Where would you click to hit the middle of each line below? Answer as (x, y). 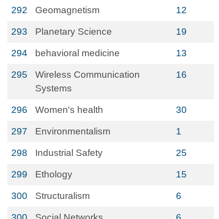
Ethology (54, 174)
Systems (54, 88)
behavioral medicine (77, 53)
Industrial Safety (69, 153)
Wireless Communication (88, 75)
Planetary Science (74, 32)
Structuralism (63, 196)
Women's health (69, 110)
